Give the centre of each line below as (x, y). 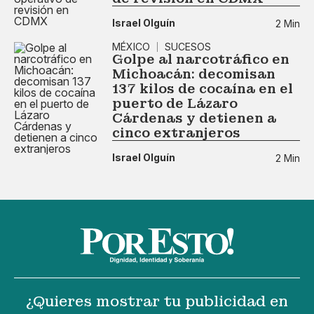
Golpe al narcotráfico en (201, 59)
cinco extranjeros (176, 132)
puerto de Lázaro (175, 103)
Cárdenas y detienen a (194, 118)
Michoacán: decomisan (194, 74)
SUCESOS (188, 46)
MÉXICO (131, 46)
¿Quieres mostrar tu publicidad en (157, 302)
